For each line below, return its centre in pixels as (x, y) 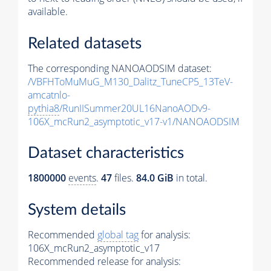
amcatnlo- (49, 95)
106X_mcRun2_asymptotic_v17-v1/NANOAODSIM (134, 121)
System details (77, 210)
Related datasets (85, 43)
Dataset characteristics (106, 153)
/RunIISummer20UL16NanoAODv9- (135, 108)
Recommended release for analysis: (104, 262)
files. (124, 178)
